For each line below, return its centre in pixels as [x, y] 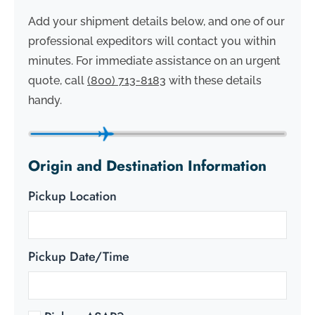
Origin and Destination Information [147, 166]
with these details [214, 81]
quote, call [58, 81]
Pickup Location [72, 196]
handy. [45, 101]
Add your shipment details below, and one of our [156, 22]
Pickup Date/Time [79, 256]
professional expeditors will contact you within [152, 41]
